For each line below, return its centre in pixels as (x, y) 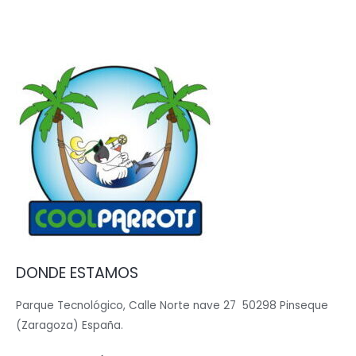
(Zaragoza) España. (70, 325)
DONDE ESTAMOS (77, 273)
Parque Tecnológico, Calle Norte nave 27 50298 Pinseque (172, 305)
